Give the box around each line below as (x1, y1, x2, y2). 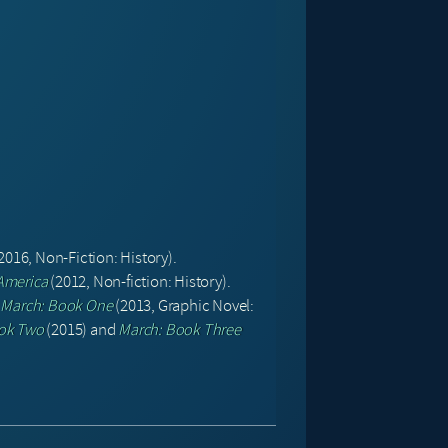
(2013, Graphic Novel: (112, 295, 255, 317)
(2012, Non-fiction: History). (47, 271, 231, 293)
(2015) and (43, 319, 119, 341)
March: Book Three (118, 319, 241, 341)
